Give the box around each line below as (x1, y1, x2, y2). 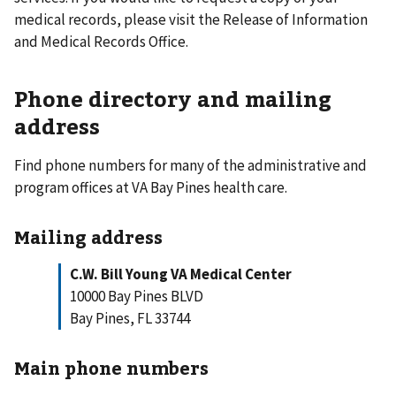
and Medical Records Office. (14, 31, 188, 51)
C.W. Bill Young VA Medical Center (70, 263, 292, 284)
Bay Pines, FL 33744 (70, 308, 190, 328)
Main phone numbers (14, 354, 209, 379)
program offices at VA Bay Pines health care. (14, 177, 287, 197)
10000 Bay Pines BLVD (70, 286, 203, 306)
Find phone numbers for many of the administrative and (14, 155, 367, 175)
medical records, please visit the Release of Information (14, 9, 368, 29)
